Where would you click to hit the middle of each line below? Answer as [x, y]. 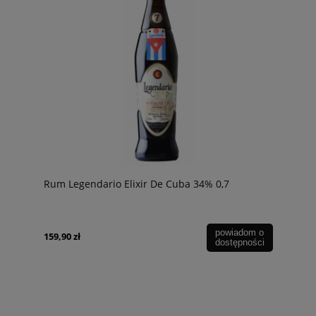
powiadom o [240, 233]
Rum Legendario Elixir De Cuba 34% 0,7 [136, 183]
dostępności [239, 243]
